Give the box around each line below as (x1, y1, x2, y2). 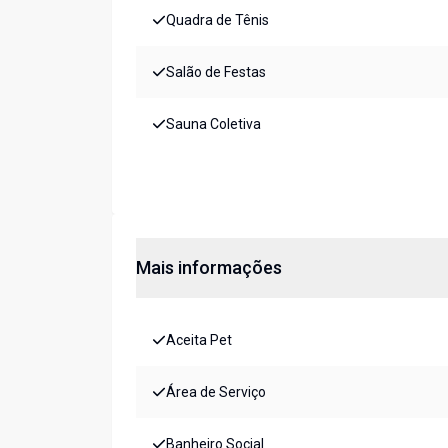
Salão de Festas (166, 64, 266, 81)
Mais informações (136, 257, 282, 279)
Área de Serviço (166, 384, 266, 401)
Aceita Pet (166, 332, 232, 349)
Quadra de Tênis (166, 12, 269, 29)
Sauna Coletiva (166, 116, 261, 133)
